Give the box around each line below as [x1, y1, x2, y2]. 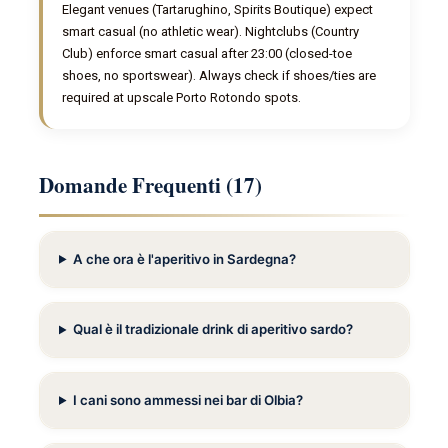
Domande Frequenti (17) [38, 169, 262, 200]
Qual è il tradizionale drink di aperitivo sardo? [73, 321, 354, 338]
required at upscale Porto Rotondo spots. [62, 90, 302, 106]
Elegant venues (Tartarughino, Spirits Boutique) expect [62, 2, 374, 18]
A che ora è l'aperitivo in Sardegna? [73, 250, 297, 267]
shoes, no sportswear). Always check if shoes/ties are [62, 68, 377, 84]
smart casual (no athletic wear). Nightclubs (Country [62, 24, 360, 40]
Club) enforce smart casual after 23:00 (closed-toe [62, 46, 353, 62]
